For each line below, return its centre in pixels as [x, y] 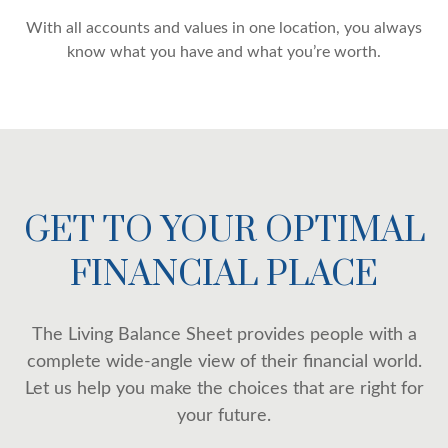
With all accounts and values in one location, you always [224, 27]
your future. [224, 415]
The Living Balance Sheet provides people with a [224, 334]
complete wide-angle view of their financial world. [224, 361]
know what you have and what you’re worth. [224, 51]
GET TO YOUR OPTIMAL [224, 230]
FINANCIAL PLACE [224, 274]
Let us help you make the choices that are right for [224, 388]
